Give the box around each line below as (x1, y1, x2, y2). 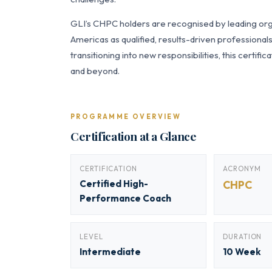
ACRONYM (223, 164, 261, 173)
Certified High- (80, 178, 148, 189)
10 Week (223, 246, 261, 257)
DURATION (223, 232, 262, 241)
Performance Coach (80, 192, 171, 204)
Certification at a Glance (70, 128, 197, 144)
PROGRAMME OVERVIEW (70, 112, 182, 121)
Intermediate (80, 246, 141, 257)
